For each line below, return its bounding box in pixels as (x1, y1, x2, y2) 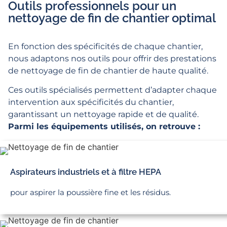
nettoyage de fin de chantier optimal (8, 10, 216, 25)
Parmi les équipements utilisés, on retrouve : (8, 122, 200, 132)
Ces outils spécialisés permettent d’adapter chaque (8, 85, 217, 95)
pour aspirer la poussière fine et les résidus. (10, 187, 171, 198)
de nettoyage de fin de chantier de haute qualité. (8, 65, 208, 75)
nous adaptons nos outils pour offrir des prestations (8, 53, 216, 63)
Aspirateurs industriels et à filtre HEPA (10, 167, 161, 177)
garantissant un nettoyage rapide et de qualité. (8, 109, 199, 120)
